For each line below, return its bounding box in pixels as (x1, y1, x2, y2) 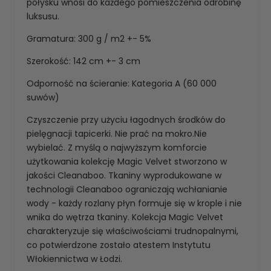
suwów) (27, 91, 59, 103)
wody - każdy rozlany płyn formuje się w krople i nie (27, 197, 242, 209)
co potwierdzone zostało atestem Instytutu (27, 238, 211, 251)
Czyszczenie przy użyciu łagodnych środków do (27, 113, 226, 126)
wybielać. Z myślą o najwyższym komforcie (27, 141, 207, 154)
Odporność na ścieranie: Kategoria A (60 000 (27, 77, 217, 90)
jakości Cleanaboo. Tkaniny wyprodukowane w (27, 169, 221, 181)
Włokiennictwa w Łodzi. (27, 252, 122, 265)
